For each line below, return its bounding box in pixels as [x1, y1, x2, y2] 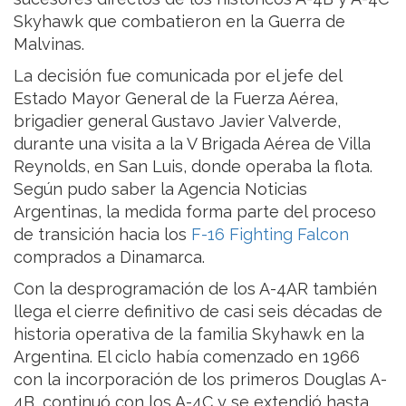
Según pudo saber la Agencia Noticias [14, 179, 307, 199]
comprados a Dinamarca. [14, 247, 214, 267]
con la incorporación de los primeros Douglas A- [14, 370, 387, 390]
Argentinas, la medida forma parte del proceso [14, 202, 376, 222]
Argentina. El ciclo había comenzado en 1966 [14, 347, 360, 367]
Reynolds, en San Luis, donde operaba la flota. [14, 157, 372, 177]
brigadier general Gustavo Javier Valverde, [14, 111, 341, 131]
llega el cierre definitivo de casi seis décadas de [14, 302, 382, 322]
